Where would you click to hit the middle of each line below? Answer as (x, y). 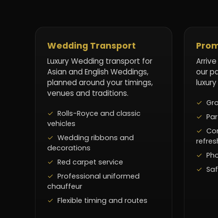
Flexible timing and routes (102, 201)
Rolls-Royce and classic (99, 114)
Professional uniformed (99, 176)
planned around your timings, (100, 83)
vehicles (61, 124)
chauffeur (65, 187)
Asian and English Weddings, (98, 72)
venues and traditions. (88, 93)
